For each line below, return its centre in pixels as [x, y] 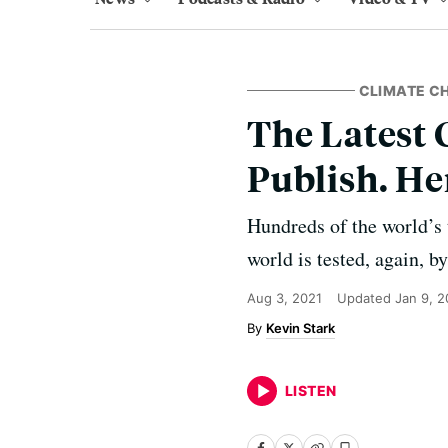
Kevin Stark [300, 328]
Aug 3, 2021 [284, 298]
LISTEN [311, 390]
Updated [366, 298]
